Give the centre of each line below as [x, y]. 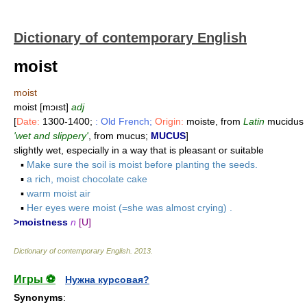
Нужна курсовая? [107, 280]
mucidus [284, 121]
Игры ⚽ [35, 279]
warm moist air [59, 193]
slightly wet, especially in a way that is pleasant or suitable [139, 150]
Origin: [169, 121]
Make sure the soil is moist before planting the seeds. [142, 164]
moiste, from [213, 121]
